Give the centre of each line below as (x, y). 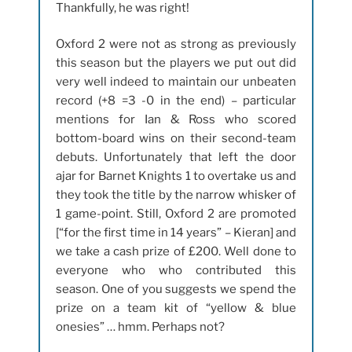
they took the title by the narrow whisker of (176, 195)
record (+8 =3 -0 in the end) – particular (176, 101)
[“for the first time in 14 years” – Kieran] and (176, 233)
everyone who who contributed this (176, 271)
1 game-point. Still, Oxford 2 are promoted (176, 214)
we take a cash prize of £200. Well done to (176, 252)
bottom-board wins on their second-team (176, 139)
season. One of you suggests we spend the (176, 290)
